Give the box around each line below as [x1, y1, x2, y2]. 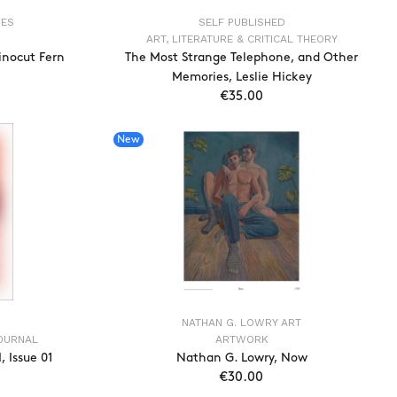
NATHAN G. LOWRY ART [182, 316, 301, 329]
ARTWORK [214, 333, 269, 346]
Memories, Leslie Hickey [171, 71, 312, 82]
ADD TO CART [213, 128, 299, 140]
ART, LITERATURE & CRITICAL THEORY [145, 33, 338, 45]
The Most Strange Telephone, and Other [125, 51, 358, 63]
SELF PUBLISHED [198, 16, 285, 28]
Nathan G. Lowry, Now [175, 352, 307, 363]
